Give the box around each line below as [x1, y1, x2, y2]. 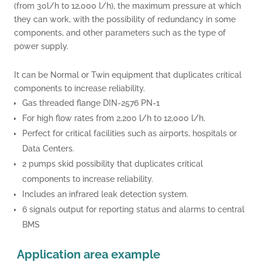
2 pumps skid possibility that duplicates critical [22, 159, 203, 168]
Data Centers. [22, 144, 74, 153]
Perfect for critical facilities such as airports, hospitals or [22, 129, 237, 138]
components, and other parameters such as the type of [14, 28, 226, 37]
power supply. [14, 42, 68, 51]
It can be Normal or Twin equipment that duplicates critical [14, 70, 242, 80]
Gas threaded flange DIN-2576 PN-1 [22, 98, 160, 108]
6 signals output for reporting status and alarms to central [22, 205, 244, 214]
